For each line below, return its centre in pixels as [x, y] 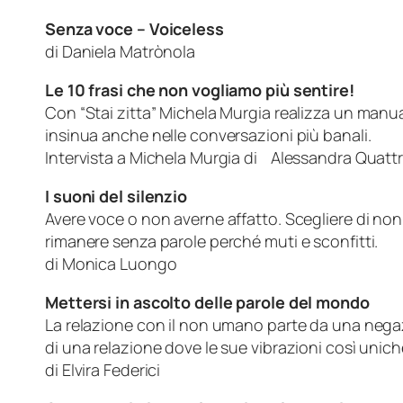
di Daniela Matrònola [162, 52]
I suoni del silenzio [116, 197]
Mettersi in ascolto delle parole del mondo [207, 303]
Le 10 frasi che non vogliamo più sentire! [200, 90]
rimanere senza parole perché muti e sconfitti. [212, 242]
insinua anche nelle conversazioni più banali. [208, 135]
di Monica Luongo [160, 264]
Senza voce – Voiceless [134, 29]
